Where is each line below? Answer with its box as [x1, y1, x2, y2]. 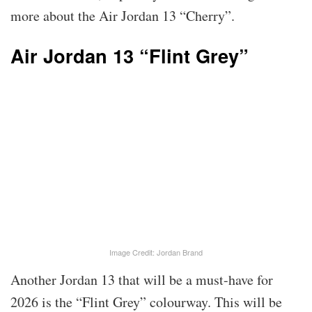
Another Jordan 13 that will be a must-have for [10, 270, 273, 290]
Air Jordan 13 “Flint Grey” [10, 41, 249, 69]
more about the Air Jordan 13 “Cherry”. [10, 6, 235, 26]
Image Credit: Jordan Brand [109, 247, 203, 258]
